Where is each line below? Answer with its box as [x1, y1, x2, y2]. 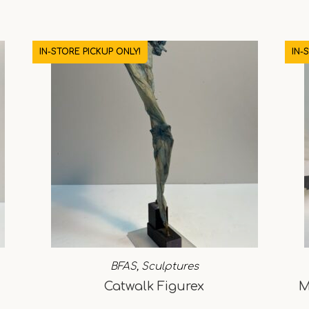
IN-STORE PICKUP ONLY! [39, 46, 141, 57]
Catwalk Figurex [104, 279, 205, 293]
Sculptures [141, 260, 199, 272]
